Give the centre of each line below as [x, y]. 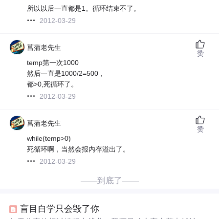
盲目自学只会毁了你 [60, 209]
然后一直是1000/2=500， [66, 73]
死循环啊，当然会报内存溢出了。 [78, 149]
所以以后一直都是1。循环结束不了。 [84, 8]
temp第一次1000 [53, 62]
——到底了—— [109, 180]
